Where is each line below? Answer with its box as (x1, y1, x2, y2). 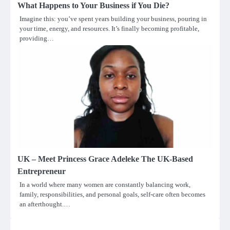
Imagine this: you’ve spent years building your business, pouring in (20, 14, 207, 23)
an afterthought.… (20, 200, 70, 208)
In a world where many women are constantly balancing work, (20, 180, 190, 188)
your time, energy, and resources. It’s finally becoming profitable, (20, 24, 199, 32)
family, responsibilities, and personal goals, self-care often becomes (20, 190, 205, 198)
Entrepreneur (17, 166, 66, 176)
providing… (20, 34, 54, 42)
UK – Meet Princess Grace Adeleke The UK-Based (17, 154, 193, 163)
